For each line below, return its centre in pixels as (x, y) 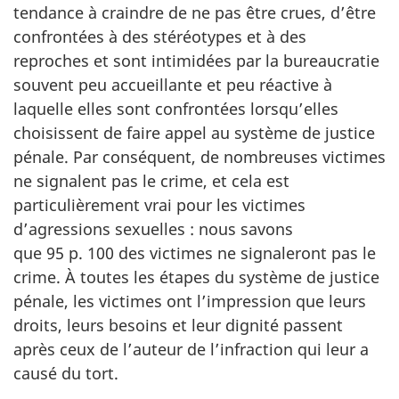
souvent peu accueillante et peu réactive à (173, 85)
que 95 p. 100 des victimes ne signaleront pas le (195, 253)
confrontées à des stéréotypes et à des (160, 37)
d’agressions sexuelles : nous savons (153, 229)
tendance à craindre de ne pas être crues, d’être (195, 12)
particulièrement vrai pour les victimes (159, 205)
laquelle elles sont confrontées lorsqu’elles (176, 109)
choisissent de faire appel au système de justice (194, 133)
